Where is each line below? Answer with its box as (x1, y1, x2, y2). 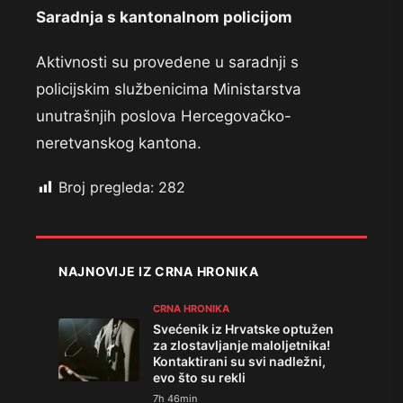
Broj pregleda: (58, 178, 154, 197)
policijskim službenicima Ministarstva (36, 80, 301, 99)
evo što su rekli (153, 370, 246, 386)
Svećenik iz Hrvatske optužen (153, 321, 334, 337)
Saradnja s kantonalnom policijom (36, 8, 292, 27)
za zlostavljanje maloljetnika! (153, 337, 330, 354)
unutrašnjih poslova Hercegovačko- (36, 107, 291, 126)
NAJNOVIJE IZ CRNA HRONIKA (58, 264, 259, 280)
